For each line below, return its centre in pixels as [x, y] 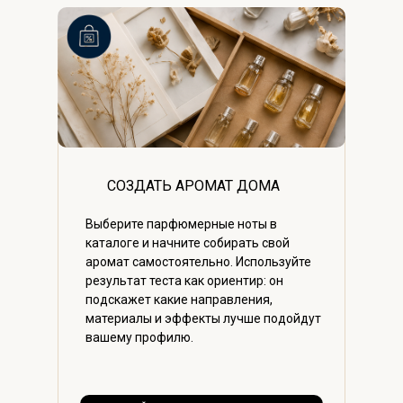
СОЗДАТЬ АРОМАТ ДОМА [193, 186]
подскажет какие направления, [179, 300]
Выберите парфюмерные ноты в [181, 224]
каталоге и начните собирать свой [188, 243]
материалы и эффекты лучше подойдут [203, 319]
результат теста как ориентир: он [184, 281]
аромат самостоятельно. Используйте [198, 262]
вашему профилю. [139, 338]
